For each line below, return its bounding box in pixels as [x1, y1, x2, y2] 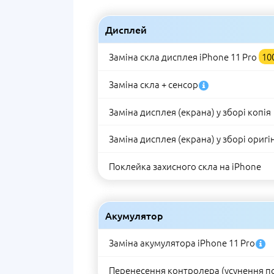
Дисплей [105, 23, 147, 36]
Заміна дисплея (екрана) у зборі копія [109, 105, 271, 118]
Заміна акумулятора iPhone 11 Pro [109, 236, 255, 249]
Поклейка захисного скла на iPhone [109, 160, 261, 172]
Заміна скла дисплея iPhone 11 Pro [109, 50, 259, 63]
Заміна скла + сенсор [109, 78, 198, 91]
